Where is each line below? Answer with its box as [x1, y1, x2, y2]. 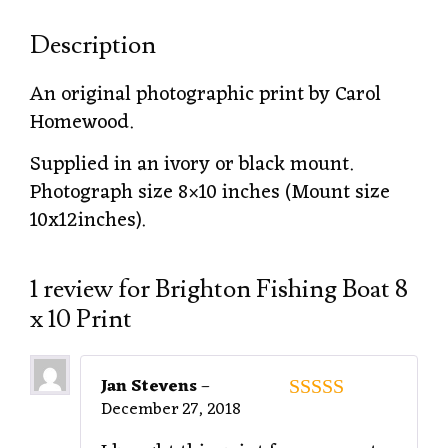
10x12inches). [30, 203, 145, 240]
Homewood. [30, 105, 133, 142]
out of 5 [299, 405, 367, 428]
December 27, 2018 [101, 395, 241, 426]
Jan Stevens [101, 372, 201, 403]
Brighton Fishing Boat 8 [155, 273, 408, 307]
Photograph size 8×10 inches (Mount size [30, 175, 390, 212]
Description [30, 29, 156, 63]
